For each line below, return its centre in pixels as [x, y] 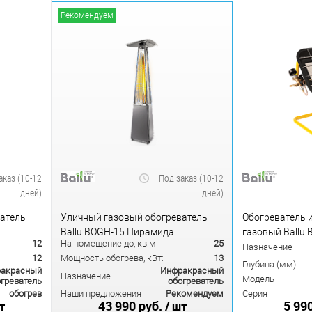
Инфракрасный [192, 271]
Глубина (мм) [269, 265]
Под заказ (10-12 [191, 178]
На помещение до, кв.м [108, 244]
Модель [258, 279]
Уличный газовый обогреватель [134, 217]
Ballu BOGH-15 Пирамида [117, 232]
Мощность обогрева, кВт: [112, 258]
